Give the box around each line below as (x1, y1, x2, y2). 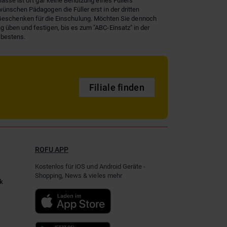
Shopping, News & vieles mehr (34, 172, 122, 180)
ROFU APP (34, 145, 68, 154)
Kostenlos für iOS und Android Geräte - (34, 163, 146, 171)
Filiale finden (89, 82, 144, 93)
